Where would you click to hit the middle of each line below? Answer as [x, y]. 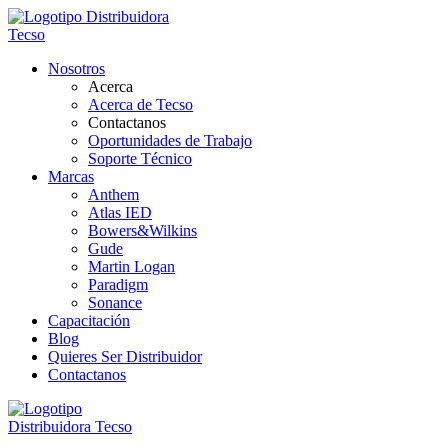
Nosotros [76, 68]
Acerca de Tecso [140, 104]
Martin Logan [131, 266]
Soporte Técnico [140, 158]
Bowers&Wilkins [142, 230]
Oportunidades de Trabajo [170, 140]
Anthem [113, 194]
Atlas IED [120, 212]
